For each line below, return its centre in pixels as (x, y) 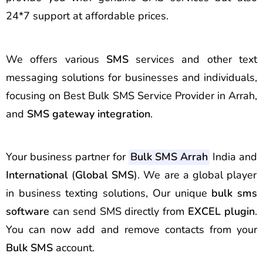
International (37, 175)
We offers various (56, 59)
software (28, 211)
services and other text (193, 59)
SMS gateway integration (89, 114)
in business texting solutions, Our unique (109, 193)
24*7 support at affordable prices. (87, 16)
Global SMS (105, 175)
